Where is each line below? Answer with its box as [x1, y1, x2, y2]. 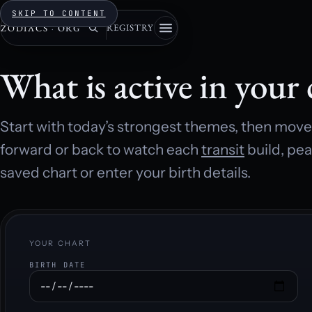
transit [201, 141, 244, 158]
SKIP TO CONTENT [12, 8, 106, 18]
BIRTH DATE [29, 260, 86, 270]
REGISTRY [107, 22, 155, 33]
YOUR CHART [29, 239, 91, 248]
